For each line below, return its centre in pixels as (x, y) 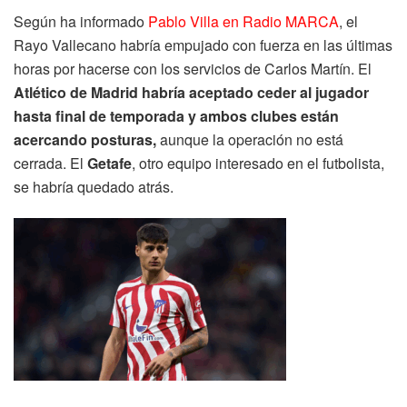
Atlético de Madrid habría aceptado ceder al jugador (191, 92)
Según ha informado (81, 21)
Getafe (109, 163)
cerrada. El (50, 163)
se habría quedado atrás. (94, 186)
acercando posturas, (85, 139)
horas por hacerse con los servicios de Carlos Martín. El (193, 68)
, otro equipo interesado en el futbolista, (258, 163)
